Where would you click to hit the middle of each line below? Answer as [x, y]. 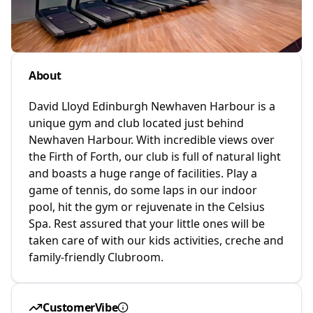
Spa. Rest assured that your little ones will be [147, 224]
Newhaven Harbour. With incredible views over [152, 140]
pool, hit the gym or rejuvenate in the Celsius [147, 207]
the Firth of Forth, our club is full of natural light [155, 156]
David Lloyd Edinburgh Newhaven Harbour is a [152, 106]
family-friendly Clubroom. [96, 257]
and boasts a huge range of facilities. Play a [143, 173]
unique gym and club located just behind [136, 123]
